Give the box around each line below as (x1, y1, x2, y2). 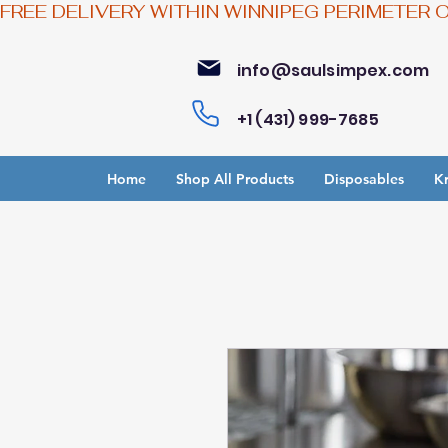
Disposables (324, 169, 404, 188)
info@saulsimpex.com (237, 58, 430, 82)
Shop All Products (176, 169, 294, 188)
